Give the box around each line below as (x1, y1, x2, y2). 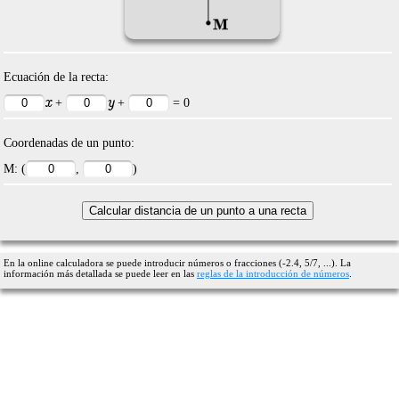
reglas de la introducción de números (197, 268, 349, 280)
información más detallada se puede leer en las (4, 268, 197, 280)
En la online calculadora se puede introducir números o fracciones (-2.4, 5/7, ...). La (4, 257, 351, 269)
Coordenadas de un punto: (4, 135, 134, 151)
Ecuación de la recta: (4, 69, 109, 85)
